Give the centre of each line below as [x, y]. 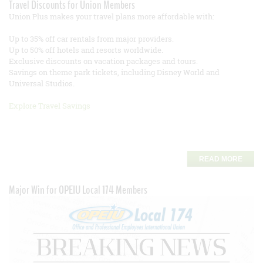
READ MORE [221, 159]
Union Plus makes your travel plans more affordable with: [112, 17]
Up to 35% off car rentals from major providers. [91, 39]
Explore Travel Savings [50, 106]
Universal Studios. [42, 84]
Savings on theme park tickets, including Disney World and [114, 73]
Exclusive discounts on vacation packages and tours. [103, 61]
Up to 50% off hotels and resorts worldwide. [86, 50]
